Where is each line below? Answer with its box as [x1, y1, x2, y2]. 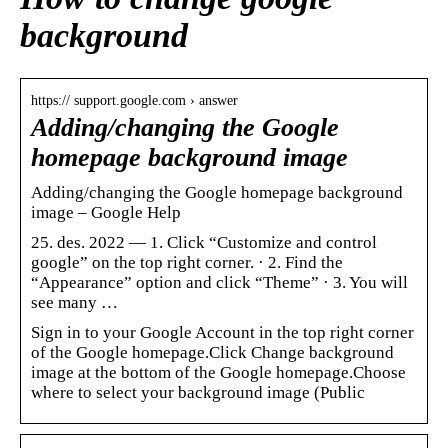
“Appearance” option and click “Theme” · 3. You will [31, 272, 408, 292]
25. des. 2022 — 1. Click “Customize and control [31, 232, 377, 252]
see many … [31, 292, 118, 312]
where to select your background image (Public [31, 382, 365, 402]
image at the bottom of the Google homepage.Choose [31, 362, 406, 382]
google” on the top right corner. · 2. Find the [31, 252, 343, 272]
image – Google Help [31, 202, 181, 222]
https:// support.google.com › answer [31, 92, 238, 108]
